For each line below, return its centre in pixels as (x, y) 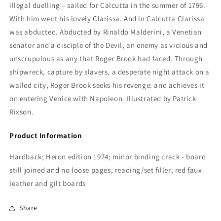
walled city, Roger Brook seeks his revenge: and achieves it (107, 85)
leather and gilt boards (48, 183)
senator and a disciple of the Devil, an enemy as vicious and (109, 45)
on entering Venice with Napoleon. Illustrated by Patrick (103, 98)
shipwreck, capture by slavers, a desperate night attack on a (110, 72)
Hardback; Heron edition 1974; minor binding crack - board (108, 156)
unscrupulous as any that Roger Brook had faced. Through (106, 58)
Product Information (46, 135)
